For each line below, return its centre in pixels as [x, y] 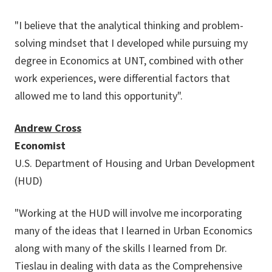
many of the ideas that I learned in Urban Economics [134, 230]
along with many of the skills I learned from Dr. [121, 248]
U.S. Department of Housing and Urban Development [135, 163]
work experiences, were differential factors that [122, 78]
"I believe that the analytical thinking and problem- [129, 25]
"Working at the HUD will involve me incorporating [128, 213]
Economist [40, 145]
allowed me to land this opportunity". [99, 96]
